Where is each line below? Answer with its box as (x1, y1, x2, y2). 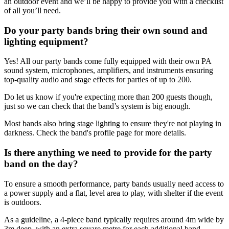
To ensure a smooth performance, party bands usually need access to (4, 179, 224, 188)
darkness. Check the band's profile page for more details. (4, 128, 186, 138)
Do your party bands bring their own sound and (4, 25, 208, 36)
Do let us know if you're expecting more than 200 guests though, (4, 93, 213, 102)
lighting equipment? (4, 36, 88, 47)
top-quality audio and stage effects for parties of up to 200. (4, 75, 194, 84)
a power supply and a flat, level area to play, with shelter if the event (4, 188, 223, 197)
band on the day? (4, 158, 78, 170)
